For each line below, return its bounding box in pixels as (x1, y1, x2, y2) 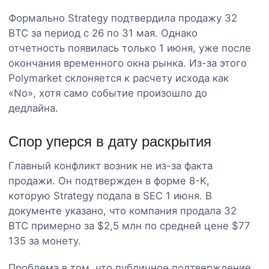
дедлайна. (8, 101, 58, 114)
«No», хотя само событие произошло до (8, 86, 207, 99)
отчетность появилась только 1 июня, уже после (8, 41, 251, 54)
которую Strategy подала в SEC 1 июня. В (8, 189, 212, 202)
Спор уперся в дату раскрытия (8, 133, 211, 150)
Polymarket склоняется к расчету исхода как (8, 71, 229, 84)
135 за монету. (8, 234, 81, 247)
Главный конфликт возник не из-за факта (8, 159, 213, 172)
